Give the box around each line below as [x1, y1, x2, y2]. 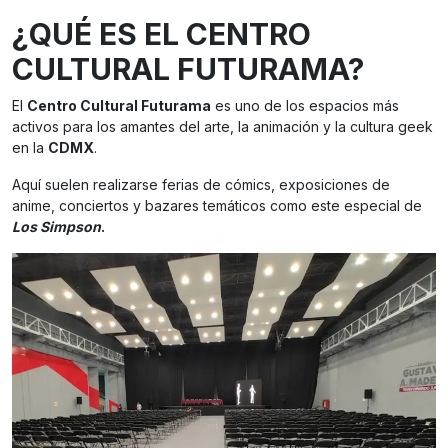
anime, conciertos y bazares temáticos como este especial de [12, 197, 422, 215]
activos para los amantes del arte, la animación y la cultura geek [12, 118, 433, 136]
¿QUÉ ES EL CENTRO [12, 16, 311, 53]
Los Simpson [12, 218, 101, 236]
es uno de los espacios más [211, 97, 399, 115]
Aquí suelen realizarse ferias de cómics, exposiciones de [12, 176, 390, 194]
